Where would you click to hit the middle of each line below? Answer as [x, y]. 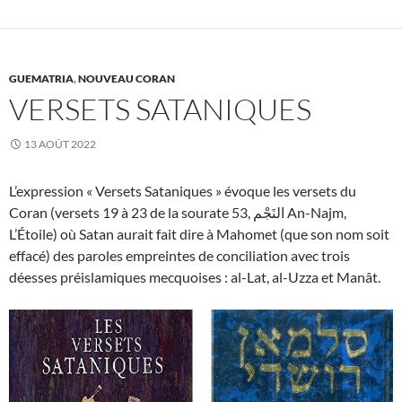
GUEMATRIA [41, 79]
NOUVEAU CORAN [127, 79]
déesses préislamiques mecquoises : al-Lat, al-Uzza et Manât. [195, 277]
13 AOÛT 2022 [60, 144]
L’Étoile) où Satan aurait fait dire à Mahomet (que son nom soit [199, 234]
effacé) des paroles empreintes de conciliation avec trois [179, 256]
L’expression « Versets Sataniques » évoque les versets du [183, 191]
